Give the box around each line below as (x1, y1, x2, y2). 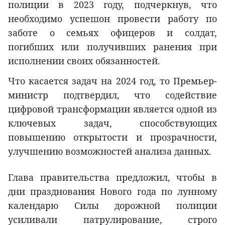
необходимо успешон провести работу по (8, 12, 217, 25)
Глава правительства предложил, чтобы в (8, 171, 217, 183)
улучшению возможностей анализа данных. (8, 145, 211, 157)
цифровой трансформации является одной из (8, 102, 217, 115)
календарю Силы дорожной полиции (8, 199, 217, 211)
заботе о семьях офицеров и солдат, (8, 26, 217, 39)
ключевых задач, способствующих (8, 117, 217, 129)
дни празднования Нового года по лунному (8, 185, 217, 197)
